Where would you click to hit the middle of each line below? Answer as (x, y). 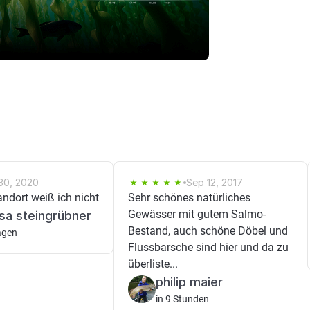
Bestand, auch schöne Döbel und (208, 231)
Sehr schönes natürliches (189, 198)
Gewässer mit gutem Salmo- (197, 214)
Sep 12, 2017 (215, 182)
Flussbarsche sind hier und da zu (208, 247)
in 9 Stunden (182, 299)
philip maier (189, 282)
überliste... (153, 264)
